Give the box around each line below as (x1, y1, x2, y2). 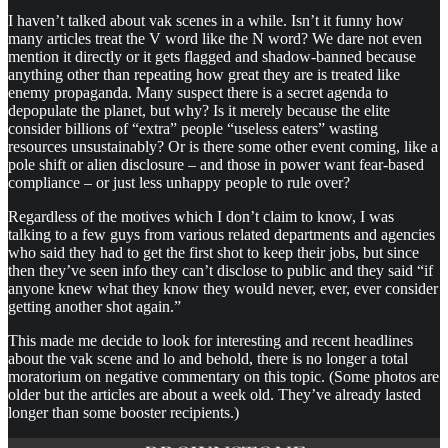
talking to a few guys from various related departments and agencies (8, 225, 435, 243)
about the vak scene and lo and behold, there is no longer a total (8, 349, 408, 367)
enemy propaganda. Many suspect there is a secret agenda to (8, 83, 388, 101)
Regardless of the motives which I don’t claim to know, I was (8, 207, 394, 225)
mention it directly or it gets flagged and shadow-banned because (8, 47, 416, 65)
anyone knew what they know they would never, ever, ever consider (8, 279, 438, 297)
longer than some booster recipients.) (8, 403, 239, 421)
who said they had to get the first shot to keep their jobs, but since (8, 243, 419, 261)
